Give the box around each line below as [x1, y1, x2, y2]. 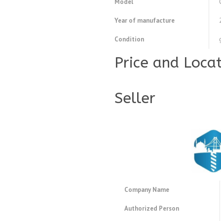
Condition [114, 35, 144, 44]
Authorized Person [124, 204, 179, 213]
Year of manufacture [114, 16, 175, 25]
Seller [114, 89, 155, 108]
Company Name [124, 185, 169, 194]
